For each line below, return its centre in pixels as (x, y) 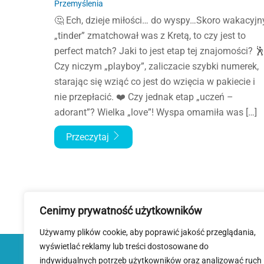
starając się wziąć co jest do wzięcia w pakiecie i (155, 81)
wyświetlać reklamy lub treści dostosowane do (124, 246)
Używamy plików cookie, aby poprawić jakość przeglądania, (148, 232)
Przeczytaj (89, 137)
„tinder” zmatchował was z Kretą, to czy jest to (150, 35)
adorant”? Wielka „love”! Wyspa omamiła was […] (156, 112)
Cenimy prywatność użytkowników (121, 211)
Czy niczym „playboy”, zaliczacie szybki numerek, (156, 66)
